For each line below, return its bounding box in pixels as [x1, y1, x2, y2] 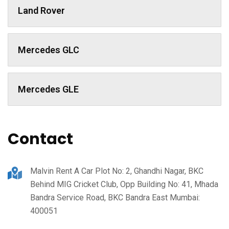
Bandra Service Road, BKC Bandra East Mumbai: [30, 192, 200, 202]
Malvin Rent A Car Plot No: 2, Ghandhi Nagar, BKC [30, 166, 203, 176]
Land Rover [18, 5, 65, 16]
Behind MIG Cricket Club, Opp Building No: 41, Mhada [30, 179, 218, 189]
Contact [8, 128, 73, 150]
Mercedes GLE [18, 83, 79, 95]
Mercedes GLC [18, 44, 79, 55]
